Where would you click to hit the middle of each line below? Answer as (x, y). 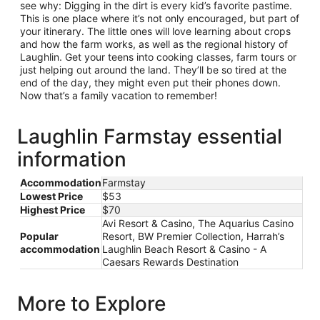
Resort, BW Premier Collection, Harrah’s (193, 236)
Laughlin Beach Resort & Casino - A (184, 249)
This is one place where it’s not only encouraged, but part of (160, 18)
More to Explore (91, 304)
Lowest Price (51, 196)
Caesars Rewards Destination (170, 262)
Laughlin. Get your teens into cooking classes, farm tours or (158, 57)
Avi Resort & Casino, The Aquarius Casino (198, 223)
